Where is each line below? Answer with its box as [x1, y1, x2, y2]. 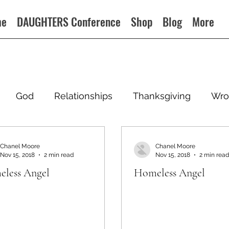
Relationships [54, 90, 112, 101]
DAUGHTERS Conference [17, 13, 121, 30]
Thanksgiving [133, 90, 191, 101]
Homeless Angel [134, 166, 205, 179]
